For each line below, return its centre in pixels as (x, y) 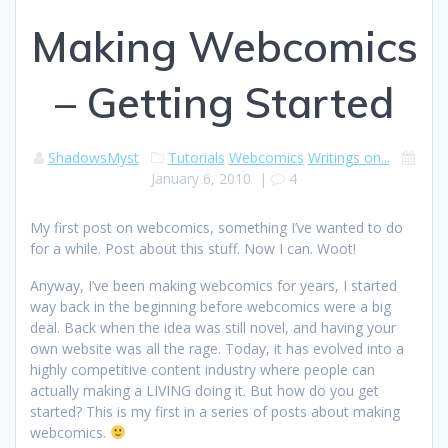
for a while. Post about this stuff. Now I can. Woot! (193, 248)
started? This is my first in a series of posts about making (215, 411)
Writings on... (348, 157)
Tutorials (196, 157)
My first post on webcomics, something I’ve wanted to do (216, 227)
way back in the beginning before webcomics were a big (210, 306)
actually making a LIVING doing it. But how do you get (204, 390)
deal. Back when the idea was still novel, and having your (213, 327)
